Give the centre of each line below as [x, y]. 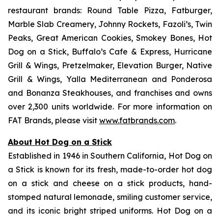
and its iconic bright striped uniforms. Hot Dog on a [110, 211]
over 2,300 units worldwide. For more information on [110, 107]
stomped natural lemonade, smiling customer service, [110, 197]
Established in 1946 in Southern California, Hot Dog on [110, 156]
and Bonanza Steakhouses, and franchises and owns [110, 93]
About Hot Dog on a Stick [60, 142]
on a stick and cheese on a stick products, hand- [110, 183]
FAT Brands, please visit [54, 120]
